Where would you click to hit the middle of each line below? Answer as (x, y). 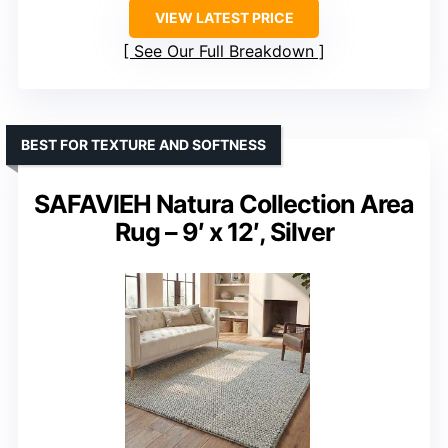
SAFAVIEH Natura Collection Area (224, 204)
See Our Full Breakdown (224, 51)
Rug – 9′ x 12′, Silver (224, 232)
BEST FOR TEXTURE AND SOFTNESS (143, 144)
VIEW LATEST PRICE (224, 17)
